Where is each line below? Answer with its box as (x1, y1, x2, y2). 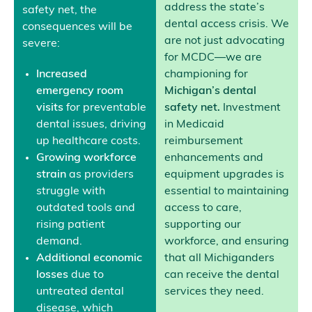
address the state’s (164, 2, 265, 14)
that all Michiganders (164, 253, 275, 265)
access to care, (164, 203, 242, 214)
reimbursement (164, 136, 244, 148)
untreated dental (36, 286, 125, 298)
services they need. (164, 286, 265, 298)
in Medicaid (164, 119, 225, 131)
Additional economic (36, 253, 143, 265)
